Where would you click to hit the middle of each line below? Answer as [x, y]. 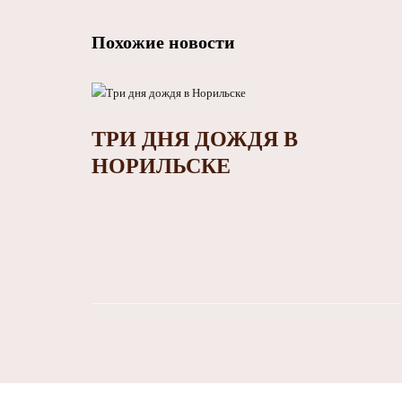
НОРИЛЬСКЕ [161, 166]
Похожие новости [163, 43]
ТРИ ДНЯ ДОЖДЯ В [195, 140]
